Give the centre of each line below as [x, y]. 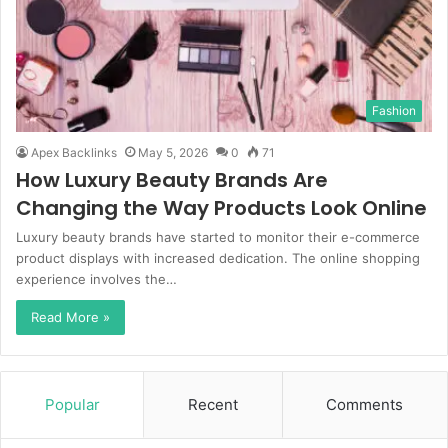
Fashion [394, 111]
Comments [365, 405]
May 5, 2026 [173, 153]
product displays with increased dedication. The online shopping [218, 258]
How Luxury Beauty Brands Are [172, 180]
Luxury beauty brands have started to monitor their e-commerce [218, 237]
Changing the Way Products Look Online [221, 208]
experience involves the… [96, 279]
